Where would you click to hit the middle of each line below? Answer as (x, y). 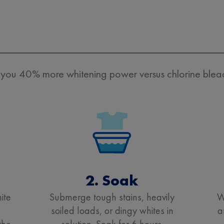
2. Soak (112, 180)
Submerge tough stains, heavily (112, 197)
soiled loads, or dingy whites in (112, 210)
